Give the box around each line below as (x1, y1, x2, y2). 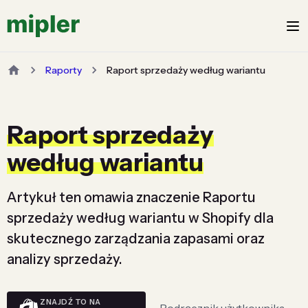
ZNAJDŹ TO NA (40, 296, 101, 307)
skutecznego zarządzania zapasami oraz (7, 230, 265, 247)
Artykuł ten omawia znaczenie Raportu (7, 189, 256, 206)
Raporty (45, 64, 82, 76)
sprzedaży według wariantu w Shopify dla (7, 210, 274, 226)
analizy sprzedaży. (7, 251, 122, 267)
